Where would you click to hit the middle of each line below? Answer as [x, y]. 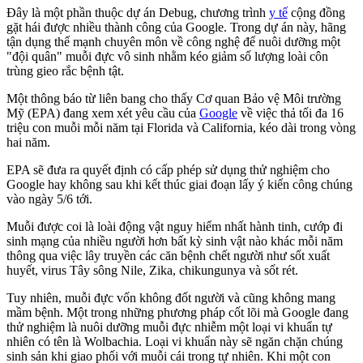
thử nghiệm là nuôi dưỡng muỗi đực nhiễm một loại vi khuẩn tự [169, 327]
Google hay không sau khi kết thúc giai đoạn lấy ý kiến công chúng [179, 185]
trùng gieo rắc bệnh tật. [65, 71]
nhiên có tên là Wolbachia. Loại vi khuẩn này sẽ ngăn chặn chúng [175, 342]
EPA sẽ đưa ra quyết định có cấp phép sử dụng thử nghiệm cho [168, 170]
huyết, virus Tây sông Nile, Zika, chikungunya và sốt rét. [152, 271]
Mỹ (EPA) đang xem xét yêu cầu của [103, 113]
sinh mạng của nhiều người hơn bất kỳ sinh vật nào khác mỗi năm [175, 241]
